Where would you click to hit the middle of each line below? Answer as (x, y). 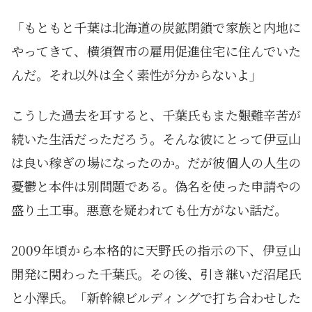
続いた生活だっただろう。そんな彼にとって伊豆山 (156, 139)
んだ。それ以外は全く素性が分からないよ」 (136, 75)
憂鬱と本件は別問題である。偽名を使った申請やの (156, 186)
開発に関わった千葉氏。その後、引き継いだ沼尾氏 (156, 274)
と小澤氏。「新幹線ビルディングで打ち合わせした (156, 298)
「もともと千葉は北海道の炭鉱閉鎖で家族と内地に (156, 28)
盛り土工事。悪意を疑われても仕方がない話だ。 (149, 210)
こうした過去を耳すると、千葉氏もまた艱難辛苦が (156, 115)
